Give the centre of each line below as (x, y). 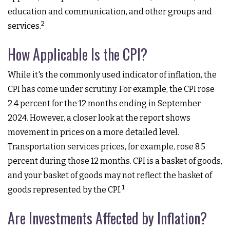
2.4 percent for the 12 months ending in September (104, 103)
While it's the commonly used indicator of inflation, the (112, 75)
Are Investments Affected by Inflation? (107, 218)
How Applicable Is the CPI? (78, 54)
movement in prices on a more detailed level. (93, 132)
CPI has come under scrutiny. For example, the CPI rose (111, 89)
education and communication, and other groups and (110, 12)
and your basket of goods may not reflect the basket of (110, 175)
